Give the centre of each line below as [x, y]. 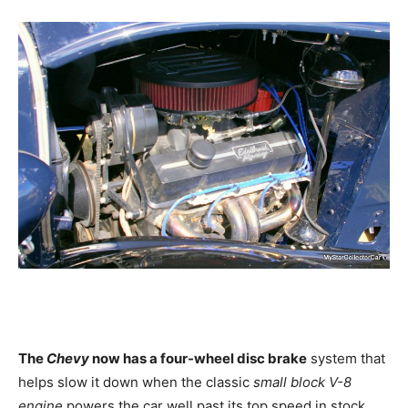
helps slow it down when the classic [134, 382]
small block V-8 [301, 382]
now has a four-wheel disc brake [198, 358]
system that [346, 358]
